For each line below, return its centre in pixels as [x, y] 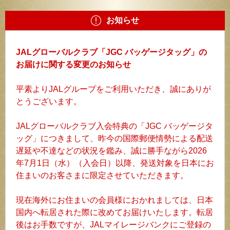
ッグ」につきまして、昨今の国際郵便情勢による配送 [114, 139]
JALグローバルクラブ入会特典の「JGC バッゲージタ [114, 126]
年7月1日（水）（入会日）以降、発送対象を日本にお [115, 163]
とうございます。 [49, 102]
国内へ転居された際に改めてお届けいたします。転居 [114, 213]
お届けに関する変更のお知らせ [73, 65]
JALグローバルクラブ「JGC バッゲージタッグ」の [111, 52]
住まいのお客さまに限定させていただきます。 [102, 176]
